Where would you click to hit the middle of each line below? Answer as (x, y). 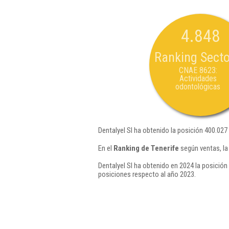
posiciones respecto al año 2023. (147, 174)
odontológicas (198, 87)
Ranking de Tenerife (146, 148)
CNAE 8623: (198, 70)
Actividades (198, 78)
